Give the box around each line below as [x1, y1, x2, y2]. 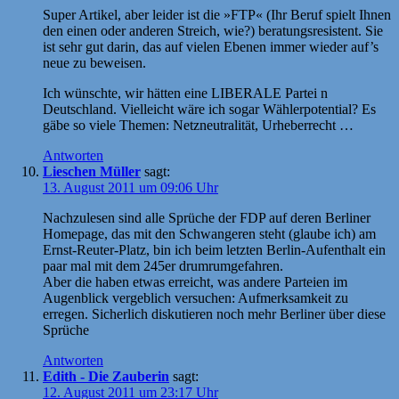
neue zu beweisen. [43, 54, 146, 70]
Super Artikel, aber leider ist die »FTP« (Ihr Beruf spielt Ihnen [43, 6, 391, 22]
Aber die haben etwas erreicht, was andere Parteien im [43, 273, 347, 289]
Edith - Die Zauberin [43, 368, 169, 384]
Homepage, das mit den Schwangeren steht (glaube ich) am [43, 225, 376, 241]
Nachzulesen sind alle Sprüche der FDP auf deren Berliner [43, 209, 370, 225]
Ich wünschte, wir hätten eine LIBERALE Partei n [43, 85, 328, 101]
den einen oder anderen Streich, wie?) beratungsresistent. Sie [43, 22, 383, 38]
